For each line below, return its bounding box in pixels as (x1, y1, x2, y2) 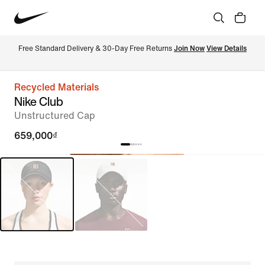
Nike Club (14, 93, 63, 110)
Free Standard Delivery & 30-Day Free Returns (18, 44, 174, 53)
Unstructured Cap (14, 111, 95, 121)
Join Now (174, 44, 205, 53)
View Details (206, 44, 247, 53)
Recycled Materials (14, 82, 99, 92)
